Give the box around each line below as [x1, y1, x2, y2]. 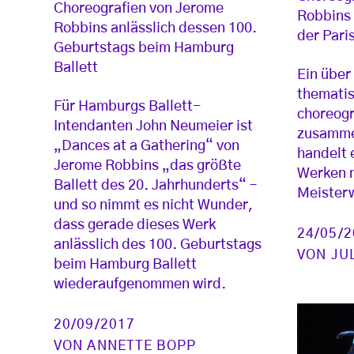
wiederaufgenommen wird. [54, 277, 226, 292]
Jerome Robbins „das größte [54, 159, 241, 174]
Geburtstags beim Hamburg [54, 41, 234, 56]
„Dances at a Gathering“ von [54, 139, 239, 154]
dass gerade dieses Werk [54, 218, 216, 233]
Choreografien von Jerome [54, 2, 224, 17]
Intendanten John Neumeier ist [54, 119, 253, 134]
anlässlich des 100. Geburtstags [54, 238, 262, 253]
